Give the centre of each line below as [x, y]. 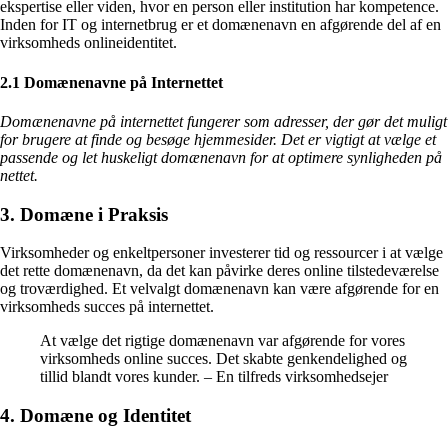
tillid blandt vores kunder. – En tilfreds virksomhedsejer [214, 377]
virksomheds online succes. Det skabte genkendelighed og [223, 359]
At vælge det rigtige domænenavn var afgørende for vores [222, 341]
